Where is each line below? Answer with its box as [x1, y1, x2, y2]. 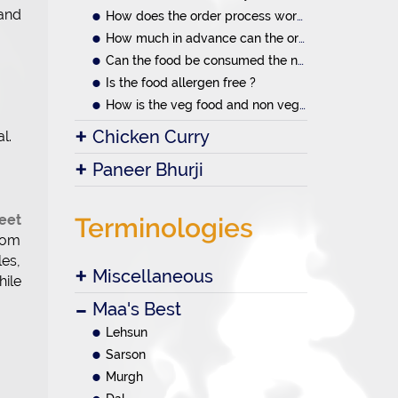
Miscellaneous [92, 266, 213, 287]
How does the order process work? [105, 9, 297, 23]
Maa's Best [92, 298, 181, 320]
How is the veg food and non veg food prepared [105, 98, 299, 112]
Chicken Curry [92, 126, 210, 147]
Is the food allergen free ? [105, 76, 256, 90]
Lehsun [105, 325, 147, 339]
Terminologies [74, 212, 253, 243]
